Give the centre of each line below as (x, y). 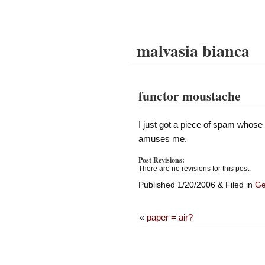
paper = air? (169, 218)
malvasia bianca (193, 51)
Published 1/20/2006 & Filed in (196, 185)
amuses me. (162, 138)
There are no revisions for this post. (194, 169)
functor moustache (189, 96)
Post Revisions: (161, 160)
